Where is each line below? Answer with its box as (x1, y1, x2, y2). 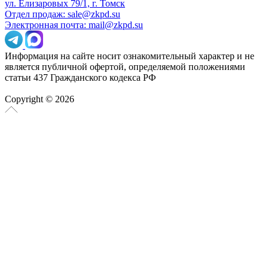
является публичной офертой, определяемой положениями (5, 62, 245, 72)
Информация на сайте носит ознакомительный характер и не (5, 51, 254, 62)
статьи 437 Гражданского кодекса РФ (5, 72, 156, 83)
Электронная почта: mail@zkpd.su (5, 20, 143, 31)
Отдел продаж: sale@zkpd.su (5, 9, 120, 20)
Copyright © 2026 (5, 94, 74, 105)
